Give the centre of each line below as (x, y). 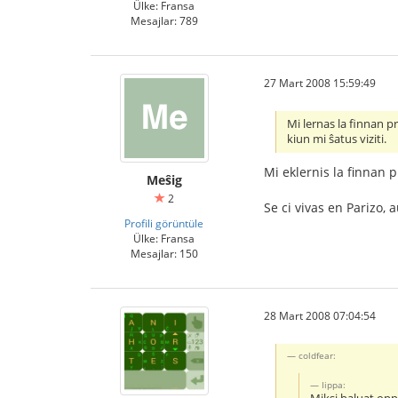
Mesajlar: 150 (164, 253)
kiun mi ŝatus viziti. (337, 139)
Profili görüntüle (164, 223)
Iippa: (334, 385)
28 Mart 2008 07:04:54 (320, 315)
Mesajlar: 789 (164, 20)
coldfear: (318, 356)
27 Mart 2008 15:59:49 (320, 82)
